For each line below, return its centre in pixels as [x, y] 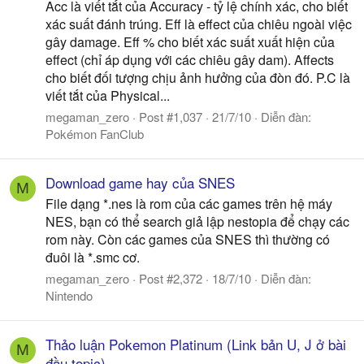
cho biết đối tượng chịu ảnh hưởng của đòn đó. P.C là [198, 77]
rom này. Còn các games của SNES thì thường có [188, 239]
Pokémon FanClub [95, 133]
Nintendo [69, 295]
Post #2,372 [171, 278]
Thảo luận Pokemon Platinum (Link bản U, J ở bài [196, 344]
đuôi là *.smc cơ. [93, 257]
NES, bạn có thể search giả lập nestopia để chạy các [197, 221]
